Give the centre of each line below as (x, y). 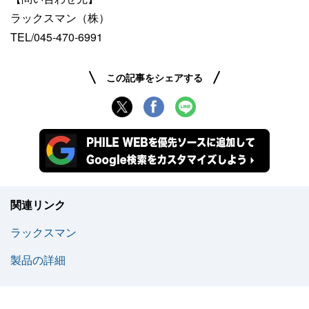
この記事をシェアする (154, 77)
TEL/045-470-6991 (57, 37)
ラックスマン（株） (60, 18)
